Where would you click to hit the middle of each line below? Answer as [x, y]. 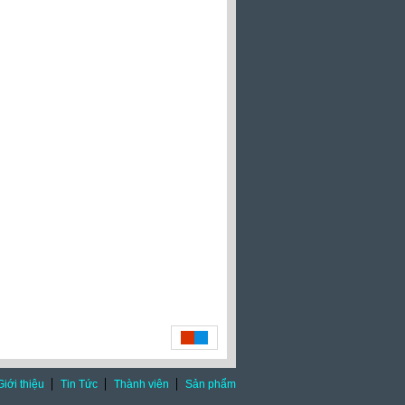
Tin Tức [79, 384]
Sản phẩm [211, 384]
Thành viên [141, 384]
